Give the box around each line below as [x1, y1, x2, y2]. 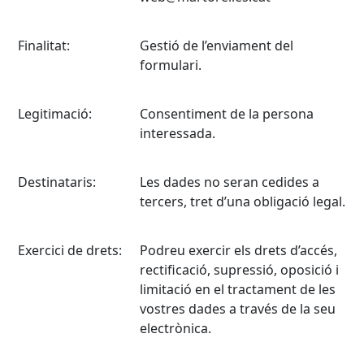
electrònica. [140, 319, 211, 337]
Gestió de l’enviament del [140, 37, 293, 54]
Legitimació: [18, 105, 92, 123]
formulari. [140, 56, 201, 74]
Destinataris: [18, 173, 96, 191]
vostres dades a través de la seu [140, 300, 336, 318]
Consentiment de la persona [140, 105, 314, 123]
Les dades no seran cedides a [140, 173, 319, 191]
